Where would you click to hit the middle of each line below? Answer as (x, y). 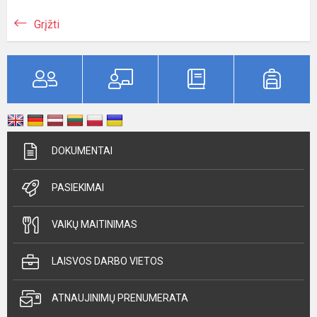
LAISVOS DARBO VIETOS (108, 261)
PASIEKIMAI (78, 188)
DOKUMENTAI (82, 151)
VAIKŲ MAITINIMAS (94, 224)
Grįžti (47, 24)
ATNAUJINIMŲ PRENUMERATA (120, 298)
